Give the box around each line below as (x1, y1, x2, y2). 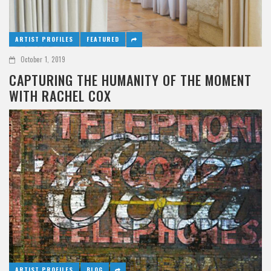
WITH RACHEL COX (9, 85, 111, 105)
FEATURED (87, 34, 119, 44)
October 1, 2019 (20, 54, 65, 64)
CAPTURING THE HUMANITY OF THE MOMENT (9, 70, 252, 90)
